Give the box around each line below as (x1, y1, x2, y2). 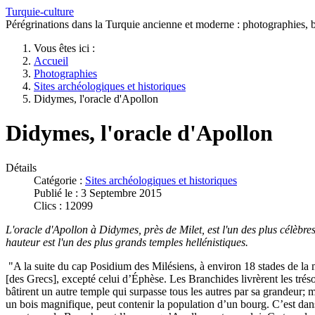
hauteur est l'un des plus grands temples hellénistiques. (6, 236, 248, 248)
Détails (6, 161, 37, 174)
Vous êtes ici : (34, 42, 101, 54)
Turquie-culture (6, 6, 74, 18)
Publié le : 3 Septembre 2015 (34, 186, 162, 199)
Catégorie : (34, 174, 85, 186)
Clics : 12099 (34, 199, 93, 212)
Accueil (34, 55, 68, 67)
